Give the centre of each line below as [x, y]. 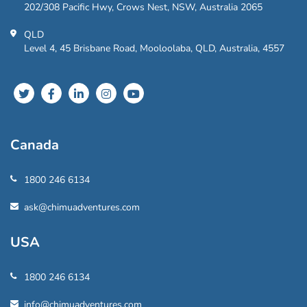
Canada [35, 145]
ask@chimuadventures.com [82, 207]
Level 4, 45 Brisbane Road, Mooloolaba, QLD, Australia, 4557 [154, 48]
